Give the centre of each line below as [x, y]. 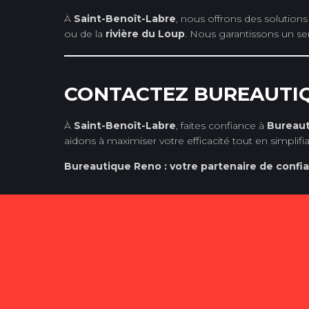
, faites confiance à [221, 125]
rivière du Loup [145, 33]
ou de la [85, 33]
